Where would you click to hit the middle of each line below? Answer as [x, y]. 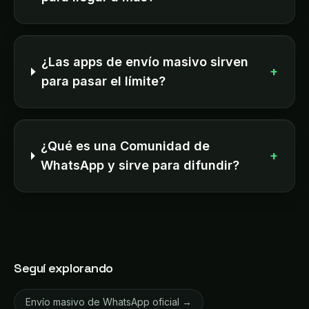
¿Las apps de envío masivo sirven [144, 62]
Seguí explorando [63, 268]
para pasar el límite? [103, 81]
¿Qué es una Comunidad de [126, 146]
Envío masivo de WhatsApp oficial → [109, 302]
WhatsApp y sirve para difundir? [140, 165]
